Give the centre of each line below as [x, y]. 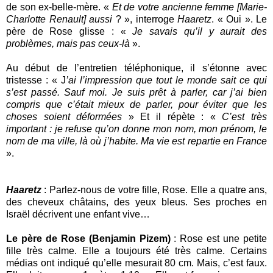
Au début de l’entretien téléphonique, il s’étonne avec [136, 68]
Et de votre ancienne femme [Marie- [190, 7]
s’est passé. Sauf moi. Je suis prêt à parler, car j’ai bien [136, 92]
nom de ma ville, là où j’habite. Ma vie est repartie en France [136, 141]
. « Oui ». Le [239, 19]
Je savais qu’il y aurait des [200, 31]
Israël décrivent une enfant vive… [78, 214]
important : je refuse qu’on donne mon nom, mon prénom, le [136, 129]
